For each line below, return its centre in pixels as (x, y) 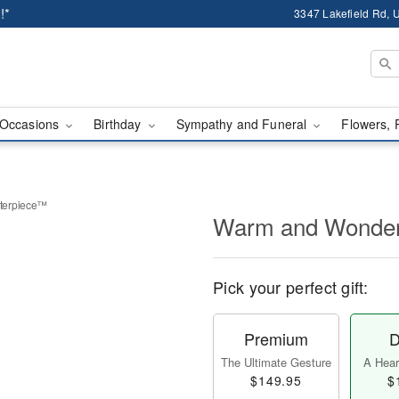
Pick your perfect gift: (290, 287)
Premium (276, 338)
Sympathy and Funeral (243, 124)
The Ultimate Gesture (276, 362)
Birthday (119, 124)
